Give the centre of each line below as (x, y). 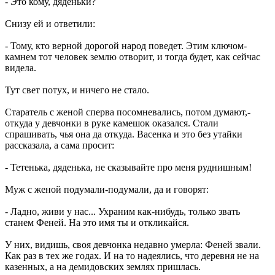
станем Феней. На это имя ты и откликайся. (97, 222)
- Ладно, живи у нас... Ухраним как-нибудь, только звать (122, 211)
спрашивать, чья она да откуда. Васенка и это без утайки (124, 134)
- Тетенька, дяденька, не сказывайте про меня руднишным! (128, 167)
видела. (21, 68)
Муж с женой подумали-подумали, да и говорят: (107, 189)
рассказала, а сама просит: (60, 145)
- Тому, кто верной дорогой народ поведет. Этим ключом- (126, 45)
